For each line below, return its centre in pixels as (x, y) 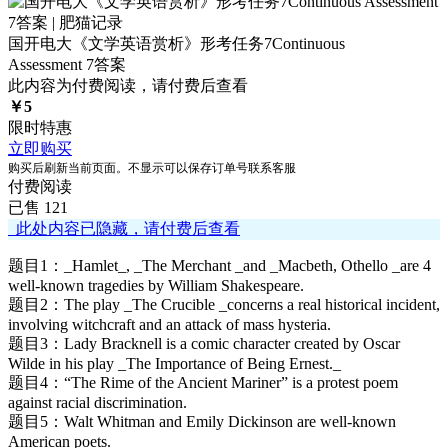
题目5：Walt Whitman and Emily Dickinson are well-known (202, 421)
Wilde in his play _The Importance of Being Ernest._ (174, 363)
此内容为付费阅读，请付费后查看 (128, 85)
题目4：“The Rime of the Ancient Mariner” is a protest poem (203, 382)
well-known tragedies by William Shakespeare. (156, 285)
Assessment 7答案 (67, 64)
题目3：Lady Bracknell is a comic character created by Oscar (204, 343)
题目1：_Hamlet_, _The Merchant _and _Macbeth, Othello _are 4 (219, 265)
